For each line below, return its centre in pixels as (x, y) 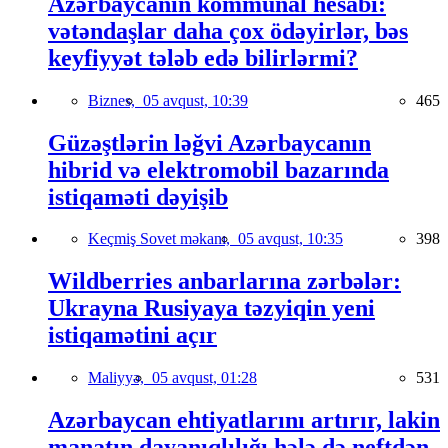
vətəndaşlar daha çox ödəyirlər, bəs (228, 30)
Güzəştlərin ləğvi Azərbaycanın (209, 142)
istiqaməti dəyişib (138, 196)
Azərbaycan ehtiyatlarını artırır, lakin (244, 420)
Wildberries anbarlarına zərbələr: (224, 281)
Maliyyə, (120, 378)
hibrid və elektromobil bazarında (218, 169)
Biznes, (115, 100)
